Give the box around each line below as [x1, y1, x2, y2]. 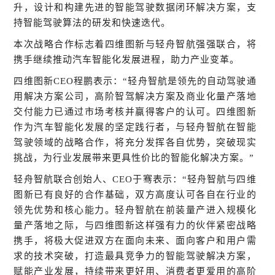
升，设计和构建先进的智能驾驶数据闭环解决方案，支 [14, 2, 257, 12]
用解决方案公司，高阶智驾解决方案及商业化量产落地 [14, 91, 257, 101]
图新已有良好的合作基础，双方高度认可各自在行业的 [14, 189, 257, 199]
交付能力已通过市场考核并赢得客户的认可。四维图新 [14, 106, 257, 117]
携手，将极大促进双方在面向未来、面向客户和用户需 [14, 235, 257, 246]
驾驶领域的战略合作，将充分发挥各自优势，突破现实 [14, 137, 257, 147]
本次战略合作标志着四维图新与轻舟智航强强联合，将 [14, 39, 257, 49]
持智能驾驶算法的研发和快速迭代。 [14, 17, 171, 28]
